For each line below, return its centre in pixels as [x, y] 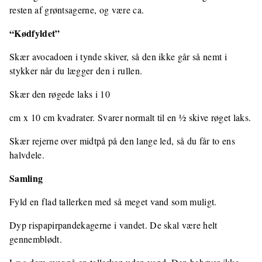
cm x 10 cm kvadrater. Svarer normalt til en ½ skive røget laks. [130, 117]
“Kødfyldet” [35, 33]
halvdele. [27, 154]
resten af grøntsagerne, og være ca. [77, 9]
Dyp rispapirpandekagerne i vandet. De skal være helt [113, 225]
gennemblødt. [36, 239]
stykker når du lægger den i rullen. [76, 70]
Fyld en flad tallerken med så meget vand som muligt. [113, 201]
